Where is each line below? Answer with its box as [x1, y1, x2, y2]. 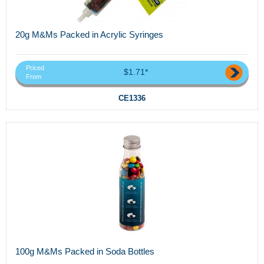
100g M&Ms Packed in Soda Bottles [15, 246, 154, 256]
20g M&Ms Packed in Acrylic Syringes [15, 29, 163, 40]
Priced [26, 64, 44, 71]
